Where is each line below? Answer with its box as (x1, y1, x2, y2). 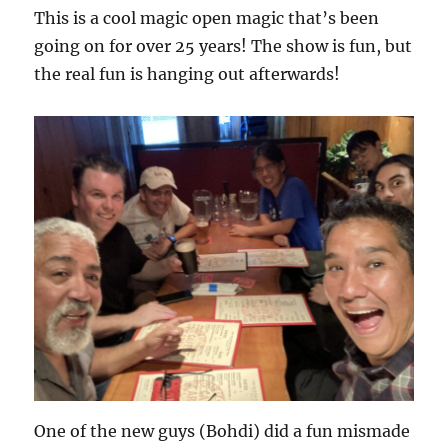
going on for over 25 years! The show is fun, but (34, 36, 413, 56)
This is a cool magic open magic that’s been (34, 8, 380, 28)
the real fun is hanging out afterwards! (34, 64, 341, 84)
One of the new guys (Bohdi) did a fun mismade (34, 420, 411, 441)
